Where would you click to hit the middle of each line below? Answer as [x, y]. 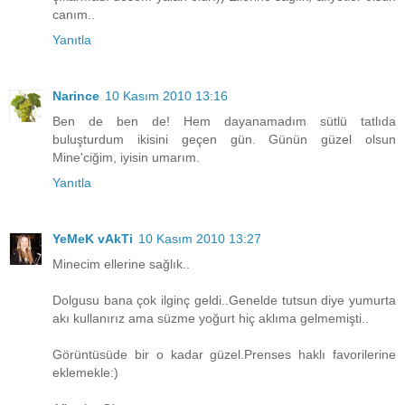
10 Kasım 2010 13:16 [166, 95]
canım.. [74, 14]
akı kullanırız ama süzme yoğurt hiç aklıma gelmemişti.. [211, 318]
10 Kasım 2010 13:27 [200, 238]
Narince [76, 95]
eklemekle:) [85, 372]
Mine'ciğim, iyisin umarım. [126, 157]
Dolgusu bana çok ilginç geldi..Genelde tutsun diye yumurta [224, 300]
